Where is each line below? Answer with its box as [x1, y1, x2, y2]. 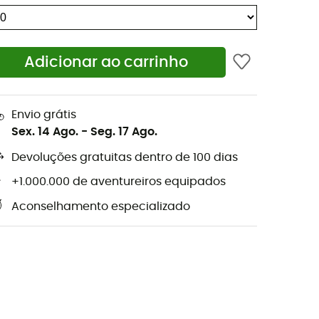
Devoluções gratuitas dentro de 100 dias [11, 152, 238, 164]
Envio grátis [11, 108, 76, 120]
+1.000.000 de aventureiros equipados [11, 176, 226, 188]
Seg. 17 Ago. [90, 125, 157, 137]
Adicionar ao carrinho [24, 55, 189, 70]
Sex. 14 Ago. [11, 125, 78, 137]
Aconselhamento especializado [11, 201, 190, 213]
